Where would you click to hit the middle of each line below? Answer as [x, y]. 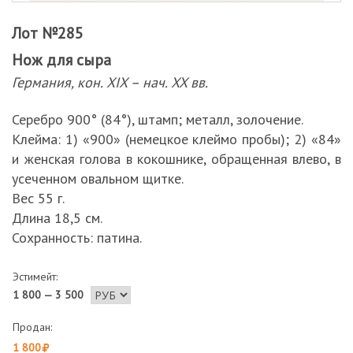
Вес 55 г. [38, 198]
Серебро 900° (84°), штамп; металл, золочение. [158, 119]
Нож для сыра [61, 60]
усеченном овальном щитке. [98, 178]
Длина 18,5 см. [57, 218]
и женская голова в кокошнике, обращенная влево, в [176, 159]
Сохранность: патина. [77, 238]
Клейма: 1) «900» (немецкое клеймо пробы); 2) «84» [176, 139]
